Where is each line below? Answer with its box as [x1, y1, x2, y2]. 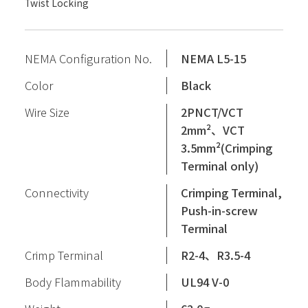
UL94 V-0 [181, 274, 230, 291]
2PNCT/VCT [181, 104, 244, 121]
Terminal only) [181, 157, 259, 175]
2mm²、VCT [181, 122, 245, 139]
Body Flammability [24, 274, 121, 291]
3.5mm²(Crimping [181, 140, 273, 157]
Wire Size [24, 104, 69, 121]
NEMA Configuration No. [24, 50, 152, 67]
